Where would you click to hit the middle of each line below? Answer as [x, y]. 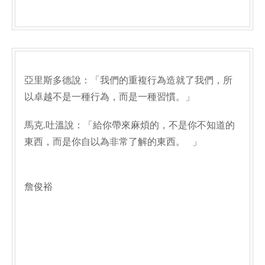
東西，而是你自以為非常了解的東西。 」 [113, 142]
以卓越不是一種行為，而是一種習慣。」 [109, 97]
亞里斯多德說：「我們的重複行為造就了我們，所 [128, 80]
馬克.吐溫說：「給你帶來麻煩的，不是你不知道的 [130, 125]
